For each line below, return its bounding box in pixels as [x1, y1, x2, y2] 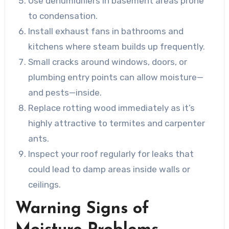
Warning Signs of [15, 201, 149, 218]
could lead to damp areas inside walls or [28, 164, 191, 175]
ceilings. [28, 179, 61, 190]
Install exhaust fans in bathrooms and [28, 26, 184, 37]
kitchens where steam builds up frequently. [28, 41, 205, 52]
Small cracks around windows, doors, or [28, 57, 188, 67]
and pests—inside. [28, 87, 102, 98]
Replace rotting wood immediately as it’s [28, 103, 195, 113]
